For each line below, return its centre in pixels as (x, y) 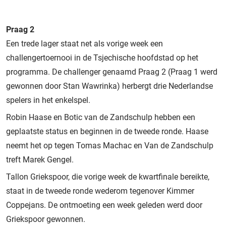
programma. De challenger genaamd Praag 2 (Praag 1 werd (112, 72)
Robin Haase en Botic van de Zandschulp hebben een (101, 117)
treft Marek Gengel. (40, 159)
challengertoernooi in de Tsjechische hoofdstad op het (102, 58)
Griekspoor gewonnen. (46, 219)
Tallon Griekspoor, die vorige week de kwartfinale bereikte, (108, 177)
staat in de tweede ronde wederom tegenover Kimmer (100, 191)
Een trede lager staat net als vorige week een (84, 43)
